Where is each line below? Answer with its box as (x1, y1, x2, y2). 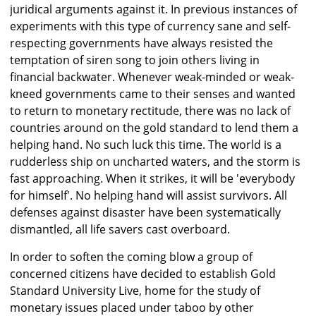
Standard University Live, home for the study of (10, 283, 260, 299)
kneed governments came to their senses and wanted (10, 86, 296, 102)
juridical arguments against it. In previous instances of (10, 1, 297, 18)
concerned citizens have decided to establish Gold (10, 266, 276, 282)
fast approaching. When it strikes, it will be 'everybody (10, 171, 295, 187)
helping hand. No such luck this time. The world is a (10, 137, 281, 153)
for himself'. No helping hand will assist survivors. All (10, 188, 287, 204)
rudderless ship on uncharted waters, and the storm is (10, 154, 300, 170)
